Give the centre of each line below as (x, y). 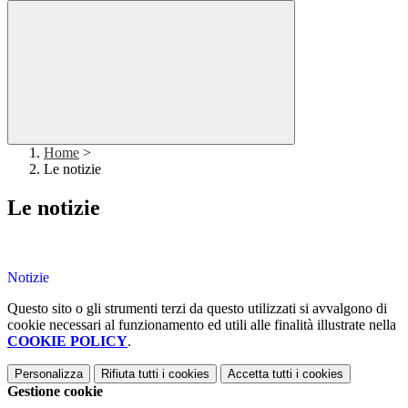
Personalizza (49, 374)
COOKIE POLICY (67, 342)
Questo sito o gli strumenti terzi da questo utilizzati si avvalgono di (197, 309)
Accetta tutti (260, 374)
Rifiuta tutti (130, 374)
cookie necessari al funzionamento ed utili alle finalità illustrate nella (202, 325)
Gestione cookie (55, 392)
